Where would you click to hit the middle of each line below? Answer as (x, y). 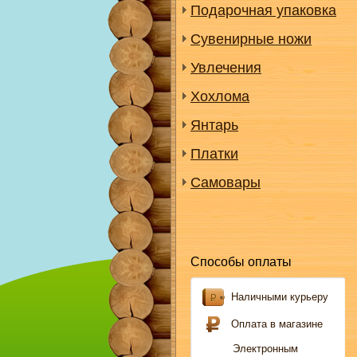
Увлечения (226, 68)
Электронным (265, 349)
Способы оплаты (241, 262)
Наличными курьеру (280, 297)
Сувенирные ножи (251, 39)
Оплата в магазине (277, 324)
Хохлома (220, 96)
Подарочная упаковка (263, 10)
